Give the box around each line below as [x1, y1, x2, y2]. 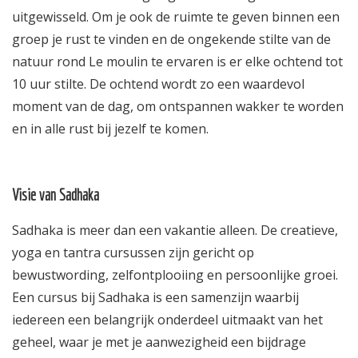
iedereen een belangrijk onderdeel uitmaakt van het [12, 310, 323, 328]
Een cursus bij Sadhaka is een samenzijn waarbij [12, 288, 299, 306]
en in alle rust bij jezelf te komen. [12, 119, 209, 137]
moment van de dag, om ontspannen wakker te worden [12, 97, 344, 115]
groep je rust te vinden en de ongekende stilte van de [12, 30, 331, 48]
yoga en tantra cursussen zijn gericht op [12, 243, 254, 261]
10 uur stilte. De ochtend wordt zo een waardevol [12, 74, 304, 93]
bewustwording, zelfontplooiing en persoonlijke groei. [12, 265, 338, 284]
